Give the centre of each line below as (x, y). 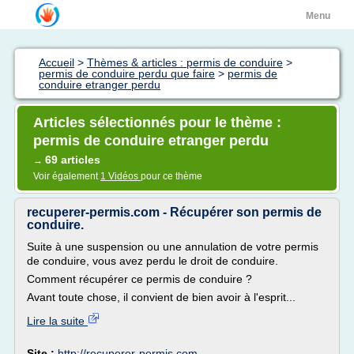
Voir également (67, 176)
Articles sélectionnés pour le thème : (157, 122)
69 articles (73, 160)
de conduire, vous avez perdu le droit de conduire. (153, 261)
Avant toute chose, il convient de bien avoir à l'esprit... (161, 297)
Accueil (56, 62)
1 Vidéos (121, 176)
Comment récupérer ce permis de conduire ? (139, 279)
